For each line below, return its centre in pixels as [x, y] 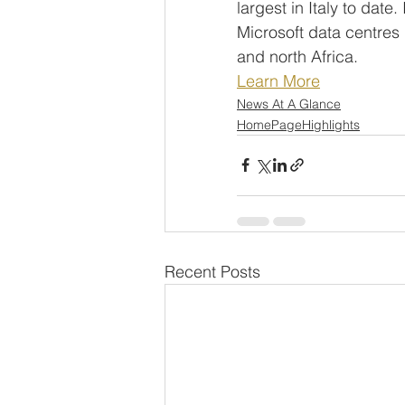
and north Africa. [297, 56]
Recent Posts [212, 271]
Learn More [278, 80]
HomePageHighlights [298, 124]
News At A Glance [289, 104]
